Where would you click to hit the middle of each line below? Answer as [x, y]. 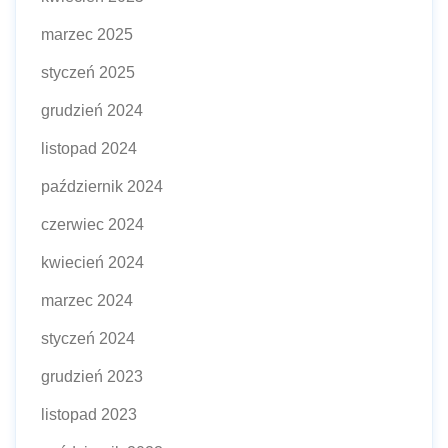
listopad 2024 [89, 148]
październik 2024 [102, 186]
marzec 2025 [87, 34]
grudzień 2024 [92, 110]
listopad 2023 [89, 414]
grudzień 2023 [92, 376]
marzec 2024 [87, 300]
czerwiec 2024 [92, 224]
